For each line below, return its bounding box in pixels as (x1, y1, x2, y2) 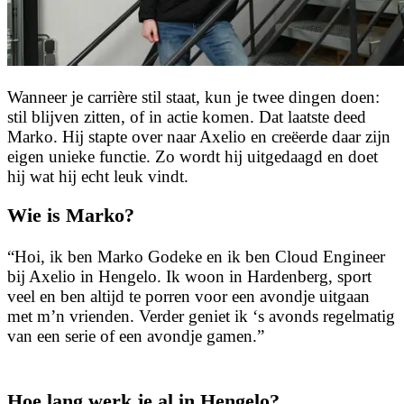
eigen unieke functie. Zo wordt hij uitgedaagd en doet (7, 146, 378, 166)
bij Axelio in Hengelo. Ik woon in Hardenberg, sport (7, 267, 372, 287)
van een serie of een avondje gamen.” (7, 326, 264, 346)
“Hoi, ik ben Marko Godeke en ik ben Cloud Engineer (7, 247, 385, 267)
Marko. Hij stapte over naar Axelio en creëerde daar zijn (7, 126, 390, 146)
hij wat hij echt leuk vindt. (7, 166, 188, 186)
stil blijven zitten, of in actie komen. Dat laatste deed (7, 106, 366, 126)
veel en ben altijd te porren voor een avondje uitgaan (7, 287, 370, 307)
